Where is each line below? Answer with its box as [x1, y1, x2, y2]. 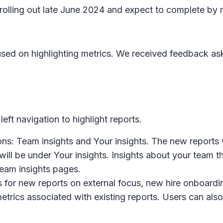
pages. [50, 164, 81, 174]
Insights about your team [111, 150, 214, 160]
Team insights [16, 136, 76, 146]
